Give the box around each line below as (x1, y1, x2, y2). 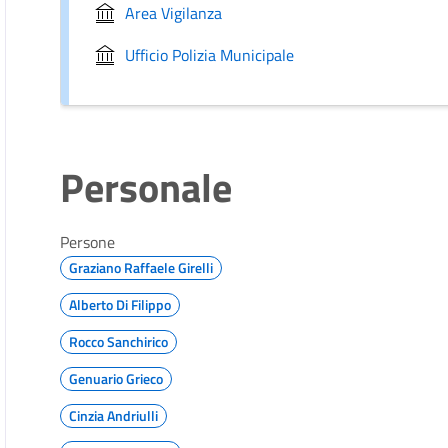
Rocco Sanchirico (69, 331, 169, 352)
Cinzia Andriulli (69, 405, 159, 426)
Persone (60, 230, 116, 254)
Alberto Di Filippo (69, 294, 172, 315)
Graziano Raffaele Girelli (69, 257, 214, 278)
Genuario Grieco (69, 368, 164, 389)
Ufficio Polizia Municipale (125, 42, 295, 67)
